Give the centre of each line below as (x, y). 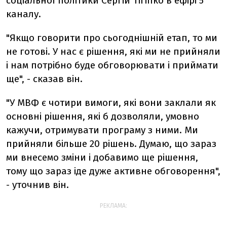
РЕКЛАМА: (113, 206)
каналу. (24, 14)
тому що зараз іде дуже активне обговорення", (113, 171)
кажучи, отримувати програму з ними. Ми (102, 130)
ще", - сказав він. (44, 79)
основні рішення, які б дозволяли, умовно (103, 116)
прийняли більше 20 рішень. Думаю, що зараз (111, 144)
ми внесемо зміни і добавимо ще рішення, (102, 157)
